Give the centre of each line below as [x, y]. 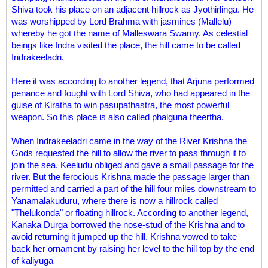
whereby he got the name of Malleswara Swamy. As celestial [130, 33]
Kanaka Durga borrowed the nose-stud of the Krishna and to [128, 225]
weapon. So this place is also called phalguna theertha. [118, 117]
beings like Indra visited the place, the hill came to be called [126, 45]
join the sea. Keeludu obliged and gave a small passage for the [133, 165]
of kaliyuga [32, 261]
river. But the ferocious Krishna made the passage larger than [130, 177]
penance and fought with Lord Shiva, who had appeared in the [131, 93]
